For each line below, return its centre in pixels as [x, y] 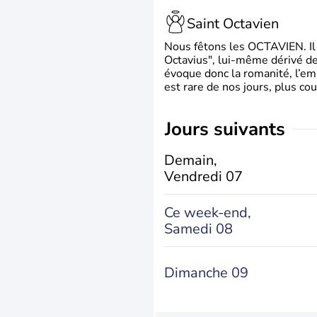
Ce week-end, [208, 212]
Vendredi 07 [203, 176]
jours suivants [228, 129]
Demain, [191, 160]
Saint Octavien [233, 23]
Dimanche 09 [206, 273]
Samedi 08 [198, 229]
